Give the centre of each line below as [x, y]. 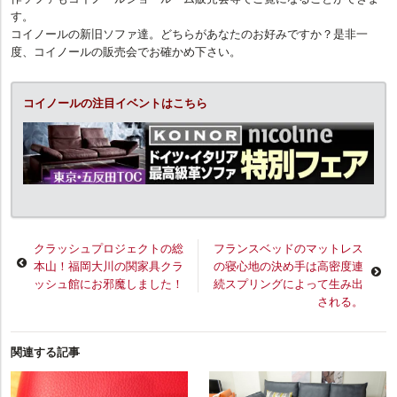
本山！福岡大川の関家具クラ [109, 265]
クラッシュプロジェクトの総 [109, 247]
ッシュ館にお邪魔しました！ [109, 283]
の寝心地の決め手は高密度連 [288, 265]
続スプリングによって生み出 [288, 283]
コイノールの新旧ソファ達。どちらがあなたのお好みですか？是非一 [189, 33]
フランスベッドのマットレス [288, 247]
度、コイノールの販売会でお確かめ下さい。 [126, 51]
